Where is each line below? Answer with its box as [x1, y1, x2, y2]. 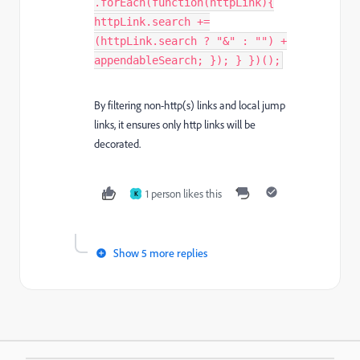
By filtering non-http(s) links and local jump [94, 98, 285, 112]
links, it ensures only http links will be [94, 117, 256, 132]
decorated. [94, 137, 141, 151]
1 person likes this [145, 186, 222, 201]
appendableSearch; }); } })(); [94, 54, 280, 67]
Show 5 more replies [113, 246, 207, 260]
